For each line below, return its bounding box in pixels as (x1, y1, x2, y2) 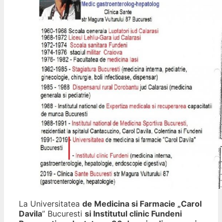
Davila (19, 209, 42, 219)
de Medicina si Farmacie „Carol (82, 199, 202, 209)
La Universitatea (19, 199, 82, 209)
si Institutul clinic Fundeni (85, 209, 182, 219)
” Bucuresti (42, 209, 85, 219)
